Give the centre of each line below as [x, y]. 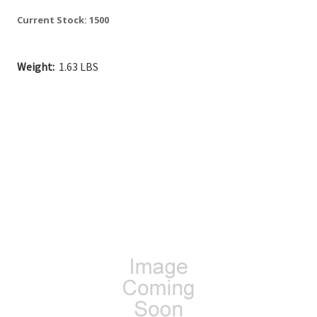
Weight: [36, 66]
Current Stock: [53, 19]
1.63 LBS [79, 66]
